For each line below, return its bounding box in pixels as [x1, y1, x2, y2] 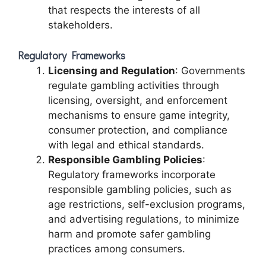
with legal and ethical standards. [48, 139, 204, 151]
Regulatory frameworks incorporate [48, 169, 216, 180]
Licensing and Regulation [48, 65, 175, 77]
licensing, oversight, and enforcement [48, 94, 227, 106]
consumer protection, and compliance [48, 124, 227, 136]
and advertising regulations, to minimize [48, 213, 239, 225]
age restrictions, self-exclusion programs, [48, 198, 245, 210]
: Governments [175, 65, 245, 77]
